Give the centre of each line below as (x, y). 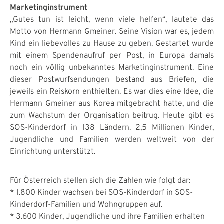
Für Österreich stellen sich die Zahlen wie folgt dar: (100, 181)
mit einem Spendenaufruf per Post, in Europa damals (112, 56)
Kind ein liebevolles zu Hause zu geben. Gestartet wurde (112, 44)
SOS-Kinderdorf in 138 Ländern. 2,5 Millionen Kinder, (112, 128)
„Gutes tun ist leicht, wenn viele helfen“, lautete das (112, 20)
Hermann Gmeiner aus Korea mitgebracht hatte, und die (112, 104)
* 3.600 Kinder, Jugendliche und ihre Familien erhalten (107, 217)
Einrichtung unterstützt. (53, 152)
